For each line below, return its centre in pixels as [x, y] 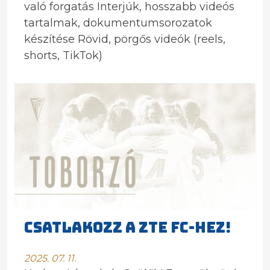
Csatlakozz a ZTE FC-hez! [128, 228]
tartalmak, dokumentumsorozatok [118, 23]
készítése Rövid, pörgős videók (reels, [125, 39]
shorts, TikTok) [63, 55]
